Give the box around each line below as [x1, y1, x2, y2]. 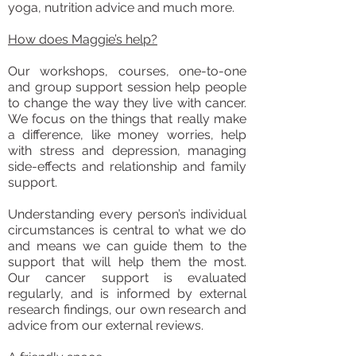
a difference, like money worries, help [8, 127, 246, 142]
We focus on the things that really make [8, 111, 246, 126]
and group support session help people [8, 79, 246, 95]
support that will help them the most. [8, 254, 246, 269]
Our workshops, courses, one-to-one [8, 64, 246, 79]
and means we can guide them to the [8, 238, 246, 253]
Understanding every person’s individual [8, 207, 246, 222]
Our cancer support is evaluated [8, 270, 246, 285]
